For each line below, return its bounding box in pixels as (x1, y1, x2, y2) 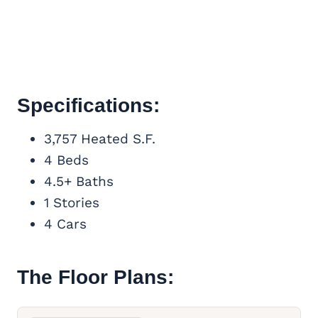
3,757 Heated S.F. (44, 130, 155, 147)
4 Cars (44, 215, 87, 232)
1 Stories (44, 194, 99, 211)
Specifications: (17, 94, 160, 116)
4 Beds (44, 151, 89, 168)
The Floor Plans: (17, 265, 174, 288)
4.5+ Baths (44, 172, 114, 190)
